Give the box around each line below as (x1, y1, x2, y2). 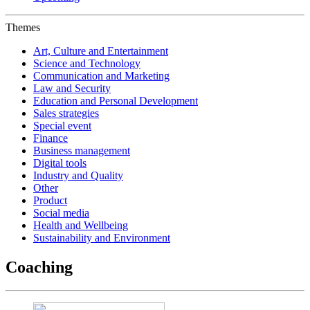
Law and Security (33, 82, 111, 94)
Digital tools (33, 156, 86, 169)
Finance (33, 131, 68, 144)
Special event (33, 119, 91, 131)
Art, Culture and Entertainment (33, 44, 168, 57)
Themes (6, 21, 40, 33)
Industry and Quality (33, 169, 123, 181)
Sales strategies (33, 107, 99, 119)
